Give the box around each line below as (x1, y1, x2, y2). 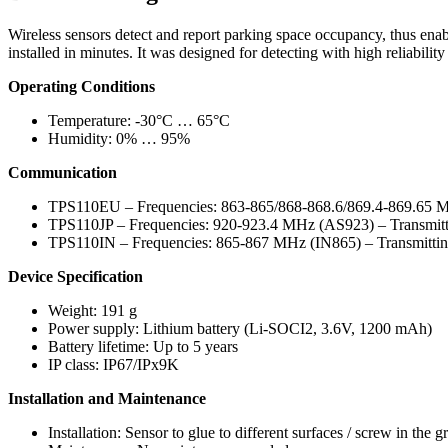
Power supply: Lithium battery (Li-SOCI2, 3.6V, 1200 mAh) (48, 319, 432, 337)
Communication (8, 163, 117, 181)
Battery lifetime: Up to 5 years (48, 337, 238, 355)
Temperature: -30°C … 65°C (48, 111, 230, 129)
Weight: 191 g (48, 301, 137, 319)
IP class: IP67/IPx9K (48, 355, 179, 373)
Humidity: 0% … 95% (48, 129, 190, 147)
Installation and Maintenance (8, 389, 206, 407)
